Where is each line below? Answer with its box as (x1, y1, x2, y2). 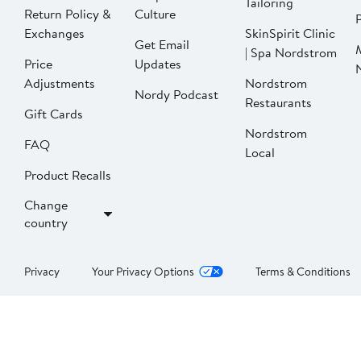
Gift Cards (24, 105, 83, 123)
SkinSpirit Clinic (245, 24, 335, 43)
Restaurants (245, 93, 312, 112)
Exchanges (24, 24, 85, 43)
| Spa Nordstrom (245, 44, 337, 62)
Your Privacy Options (92, 263, 194, 280)
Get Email (135, 35, 189, 54)
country (24, 214, 68, 232)
